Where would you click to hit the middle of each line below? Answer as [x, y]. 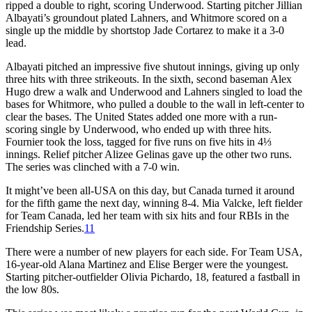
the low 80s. [32, 289]
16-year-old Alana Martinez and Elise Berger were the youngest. [147, 264]
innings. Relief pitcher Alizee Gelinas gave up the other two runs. [149, 154]
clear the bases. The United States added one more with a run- [141, 116]
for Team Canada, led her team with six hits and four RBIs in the [147, 215]
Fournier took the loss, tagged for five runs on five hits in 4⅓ [139, 141]
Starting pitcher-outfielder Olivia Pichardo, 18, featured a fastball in [153, 276]
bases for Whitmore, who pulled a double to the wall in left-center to [155, 104]
